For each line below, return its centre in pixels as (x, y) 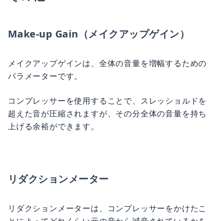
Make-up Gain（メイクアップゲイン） (99, 34)
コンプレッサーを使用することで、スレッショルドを (108, 101)
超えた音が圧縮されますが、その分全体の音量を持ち (108, 113)
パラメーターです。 (45, 76)
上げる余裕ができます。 (54, 126)
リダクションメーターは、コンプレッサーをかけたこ (108, 208)
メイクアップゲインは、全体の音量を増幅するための (108, 63)
